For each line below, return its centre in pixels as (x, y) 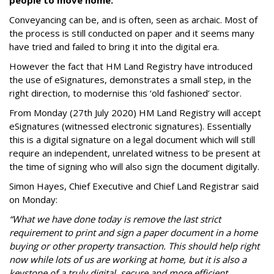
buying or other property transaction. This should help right (134, 246)
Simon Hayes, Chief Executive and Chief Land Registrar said (134, 186)
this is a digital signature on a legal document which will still (132, 140)
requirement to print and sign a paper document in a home (133, 233)
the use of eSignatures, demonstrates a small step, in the (130, 80)
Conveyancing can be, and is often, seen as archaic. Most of (133, 20)
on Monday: (33, 200)
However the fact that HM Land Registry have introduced (131, 66)
